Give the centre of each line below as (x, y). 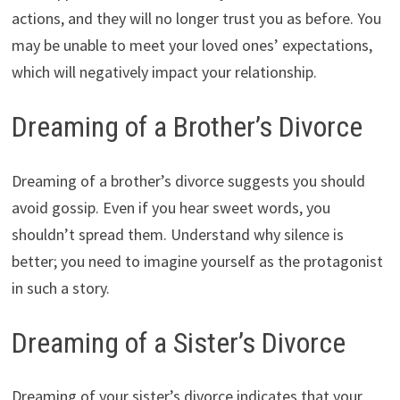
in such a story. (60, 287)
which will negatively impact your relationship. (164, 72)
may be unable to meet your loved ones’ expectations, (192, 46)
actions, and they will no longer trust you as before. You (196, 19)
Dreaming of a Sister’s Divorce (178, 342)
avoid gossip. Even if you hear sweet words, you (171, 207)
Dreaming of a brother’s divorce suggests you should (188, 180)
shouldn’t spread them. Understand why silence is (177, 234)
